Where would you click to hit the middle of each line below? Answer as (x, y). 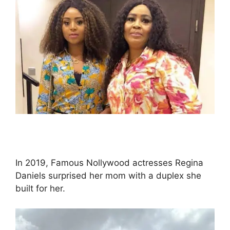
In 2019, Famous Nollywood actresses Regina (109, 163)
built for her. (40, 189)
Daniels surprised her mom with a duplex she (108, 176)
